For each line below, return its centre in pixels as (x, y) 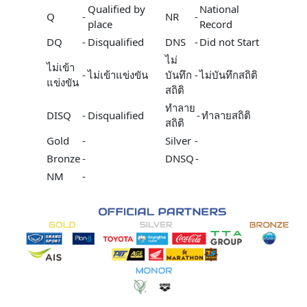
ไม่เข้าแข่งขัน (118, 75)
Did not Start (229, 42)
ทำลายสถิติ (226, 115)
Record (216, 24)
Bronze (63, 158)
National (219, 9)
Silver (178, 140)
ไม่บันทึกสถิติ (229, 75)
